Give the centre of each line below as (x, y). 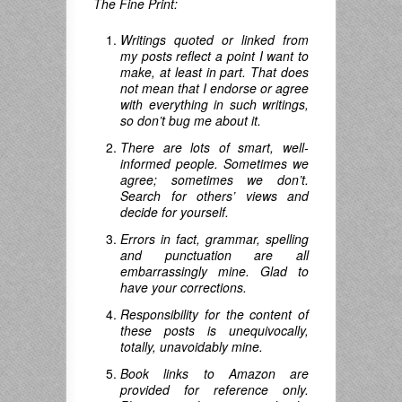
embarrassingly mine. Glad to (214, 271)
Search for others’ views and (214, 195)
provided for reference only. (214, 389)
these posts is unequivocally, (214, 330)
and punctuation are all (214, 254)
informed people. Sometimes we (214, 163)
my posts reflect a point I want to (214, 55)
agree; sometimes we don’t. (214, 179)
